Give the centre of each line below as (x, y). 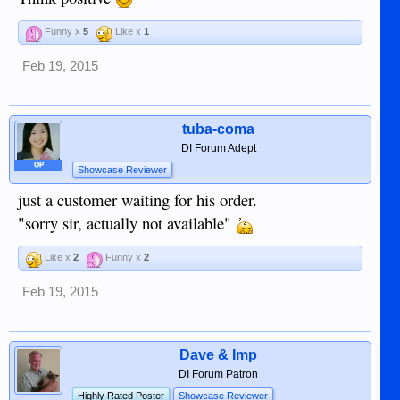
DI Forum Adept (218, 148)
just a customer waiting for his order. (137, 199)
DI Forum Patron (219, 374)
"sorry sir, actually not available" (127, 222)
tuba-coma (219, 129)
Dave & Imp (219, 354)
